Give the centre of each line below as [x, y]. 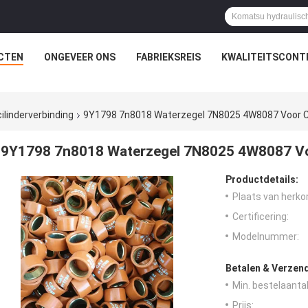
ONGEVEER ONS [79, 57]
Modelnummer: [266, 237]
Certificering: [261, 217]
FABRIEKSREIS [168, 57]
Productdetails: [262, 180]
